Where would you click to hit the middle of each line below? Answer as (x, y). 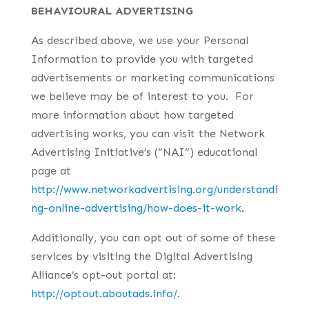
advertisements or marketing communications (152, 78)
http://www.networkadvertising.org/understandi (154, 189)
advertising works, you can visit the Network (148, 133)
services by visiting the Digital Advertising (141, 256)
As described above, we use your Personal (139, 40)
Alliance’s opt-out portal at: (105, 275)
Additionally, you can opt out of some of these (153, 238)
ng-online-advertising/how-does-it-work (136, 208)
